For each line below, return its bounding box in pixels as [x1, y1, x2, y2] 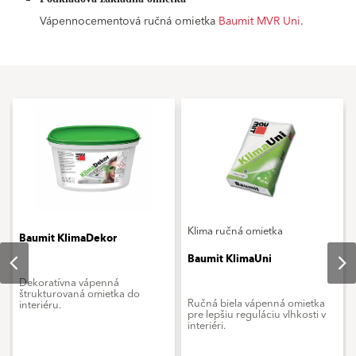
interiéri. [188, 317, 226, 335]
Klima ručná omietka [188, 222, 283, 241]
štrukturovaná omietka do [19, 285, 140, 304]
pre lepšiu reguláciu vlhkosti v [188, 306, 326, 324]
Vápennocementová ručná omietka [40, 12, 219, 32]
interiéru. [19, 296, 61, 315]
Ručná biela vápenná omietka [188, 295, 325, 313]
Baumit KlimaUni [188, 250, 272, 269]
